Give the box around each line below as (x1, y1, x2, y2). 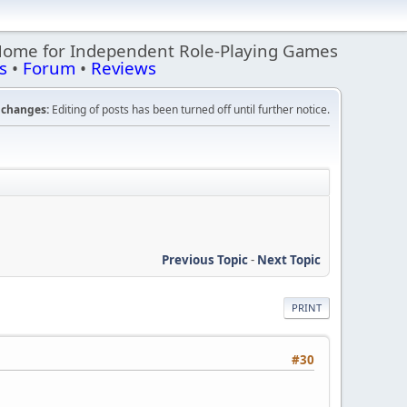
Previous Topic (162, 251, 248, 268)
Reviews (91, 56, 156, 79)
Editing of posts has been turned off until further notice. (49, 102, 330, 117)
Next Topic (257, 251, 321, 268)
